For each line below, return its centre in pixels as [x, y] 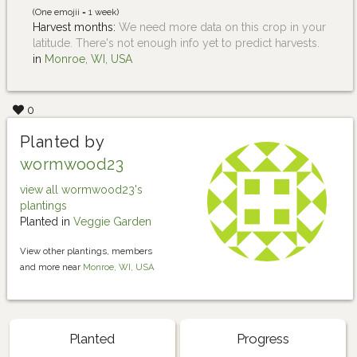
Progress [263, 338]
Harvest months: [76, 27]
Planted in [47, 222]
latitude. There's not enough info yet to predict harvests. [176, 43]
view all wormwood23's [81, 190]
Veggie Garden [112, 222]
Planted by [62, 142]
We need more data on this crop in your [222, 27]
